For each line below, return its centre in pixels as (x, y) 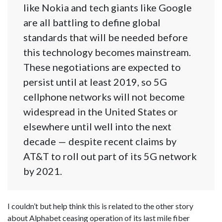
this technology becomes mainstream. (107, 52)
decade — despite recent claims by (100, 141)
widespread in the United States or (101, 112)
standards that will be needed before (106, 37)
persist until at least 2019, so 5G (95, 82)
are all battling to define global (92, 23)
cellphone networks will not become (104, 97)
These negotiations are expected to (102, 67)
